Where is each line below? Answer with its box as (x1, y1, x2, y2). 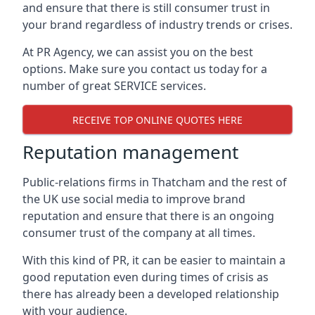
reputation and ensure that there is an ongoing (22, 208, 274, 224)
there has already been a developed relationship (22, 286, 279, 302)
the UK (22, 191, 61, 207)
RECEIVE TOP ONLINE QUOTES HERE (72, 112, 243, 127)
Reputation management (22, 139, 238, 165)
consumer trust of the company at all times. (22, 225, 255, 240)
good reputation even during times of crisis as (22, 269, 269, 285)
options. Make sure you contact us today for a (22, 61, 267, 77)
